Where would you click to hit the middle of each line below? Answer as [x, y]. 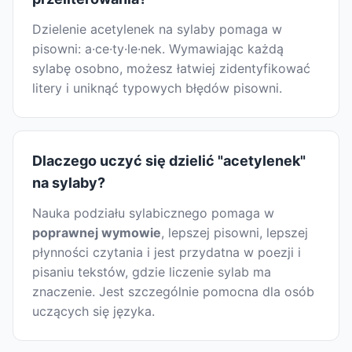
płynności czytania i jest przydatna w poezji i [167, 253]
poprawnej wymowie [97, 233]
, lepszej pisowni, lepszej [235, 233]
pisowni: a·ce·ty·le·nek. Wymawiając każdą [158, 49]
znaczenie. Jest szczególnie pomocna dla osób [173, 292]
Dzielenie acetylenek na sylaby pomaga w [157, 29]
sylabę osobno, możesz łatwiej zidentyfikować [171, 69]
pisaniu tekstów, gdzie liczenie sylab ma [152, 272]
